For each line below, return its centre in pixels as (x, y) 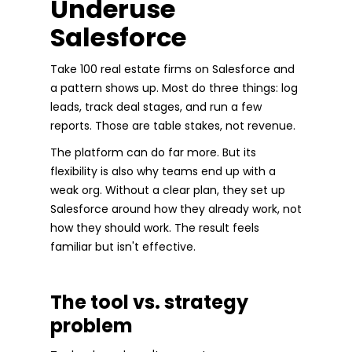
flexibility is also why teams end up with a (163, 171)
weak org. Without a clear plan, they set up (168, 190)
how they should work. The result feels (155, 227)
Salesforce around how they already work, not (176, 209)
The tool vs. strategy (149, 302)
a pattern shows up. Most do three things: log (174, 88)
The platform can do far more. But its (153, 152)
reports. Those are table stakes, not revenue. (173, 125)
